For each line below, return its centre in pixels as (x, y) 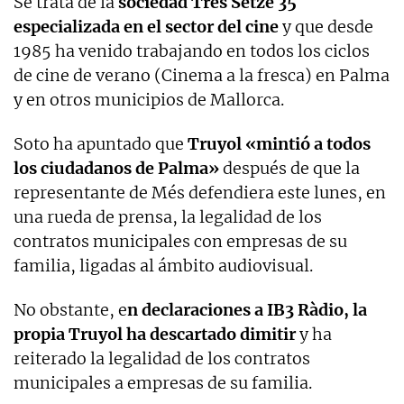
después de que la (289, 168)
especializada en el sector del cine (146, 26)
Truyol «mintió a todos (279, 143)
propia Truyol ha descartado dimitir (155, 334)
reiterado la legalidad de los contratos (162, 358)
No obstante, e (70, 309)
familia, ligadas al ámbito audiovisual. (163, 265)
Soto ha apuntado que (101, 143)
